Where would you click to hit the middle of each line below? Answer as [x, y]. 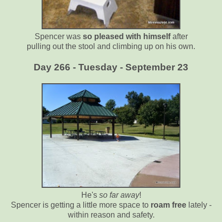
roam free [168, 205]
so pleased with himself [126, 37]
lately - [199, 205]
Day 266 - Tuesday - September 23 [111, 67]
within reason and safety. [111, 215]
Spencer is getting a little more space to [81, 205]
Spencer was [58, 37]
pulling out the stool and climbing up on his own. [111, 47]
